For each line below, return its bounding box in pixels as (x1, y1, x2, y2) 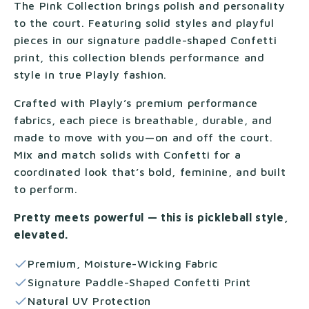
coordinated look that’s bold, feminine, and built (14, 166, 286, 178)
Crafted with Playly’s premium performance (14, 97, 259, 109)
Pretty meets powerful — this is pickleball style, (14, 211, 289, 223)
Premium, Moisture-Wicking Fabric (28, 257, 219, 270)
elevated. (14, 228, 68, 241)
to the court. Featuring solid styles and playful (14, 17, 275, 29)
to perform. (14, 183, 78, 195)
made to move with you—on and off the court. (14, 131, 273, 143)
